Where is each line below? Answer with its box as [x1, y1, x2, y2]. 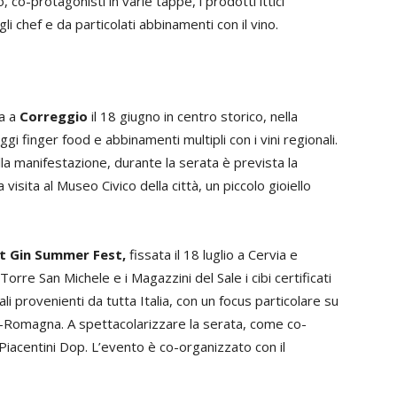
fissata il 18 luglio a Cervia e [129, 245, 298, 263]
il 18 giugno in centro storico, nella [88, 107, 298, 125]
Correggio [19, 107, 88, 125]
